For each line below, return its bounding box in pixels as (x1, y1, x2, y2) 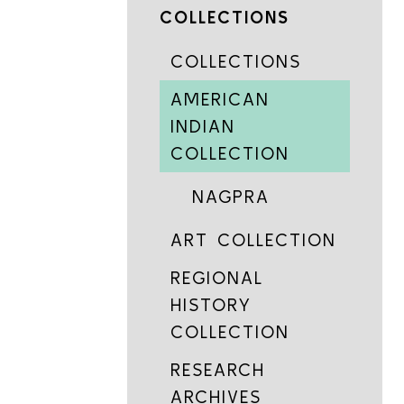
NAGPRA (192, 186, 271, 207)
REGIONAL (170, 267, 264, 288)
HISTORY (170, 294, 252, 315)
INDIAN (170, 115, 236, 136)
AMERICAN (170, 88, 271, 109)
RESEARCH (170, 359, 266, 380)
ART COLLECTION (170, 229, 337, 250)
